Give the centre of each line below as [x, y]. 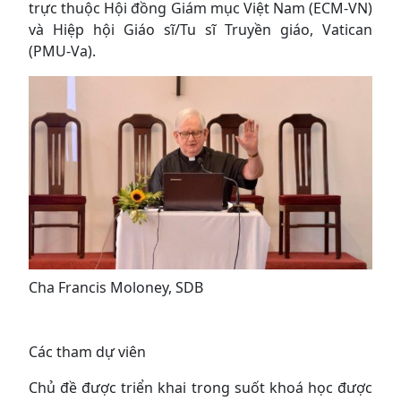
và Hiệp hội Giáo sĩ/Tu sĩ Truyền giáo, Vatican [200, 30]
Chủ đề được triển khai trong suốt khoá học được [200, 387]
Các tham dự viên [87, 351]
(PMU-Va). [62, 51]
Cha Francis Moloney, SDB [116, 287]
